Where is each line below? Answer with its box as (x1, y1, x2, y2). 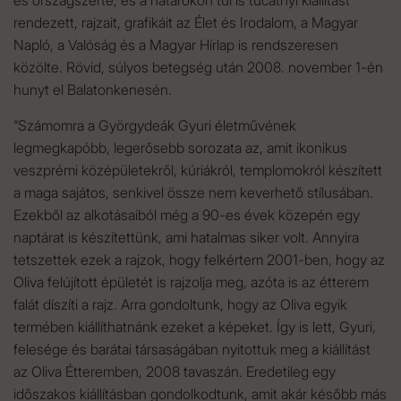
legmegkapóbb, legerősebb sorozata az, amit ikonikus (13, 139, 347, 157)
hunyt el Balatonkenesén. (13, 81, 172, 98)
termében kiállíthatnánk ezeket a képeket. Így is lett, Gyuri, (13, 318, 376, 336)
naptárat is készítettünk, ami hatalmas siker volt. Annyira (13, 228, 359, 246)
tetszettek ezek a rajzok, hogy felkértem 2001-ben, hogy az (13, 251, 385, 269)
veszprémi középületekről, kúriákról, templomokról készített (13, 161, 382, 179)
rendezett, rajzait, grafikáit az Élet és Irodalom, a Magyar (13, 13, 358, 31)
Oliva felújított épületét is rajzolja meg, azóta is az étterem (13, 273, 369, 291)
